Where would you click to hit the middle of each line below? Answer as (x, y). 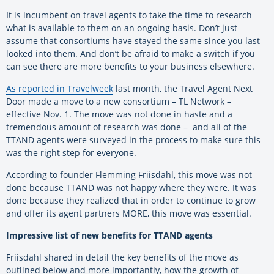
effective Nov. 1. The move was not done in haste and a (119, 114)
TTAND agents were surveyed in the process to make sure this (133, 139)
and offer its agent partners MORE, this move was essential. (129, 213)
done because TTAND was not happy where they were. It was (131, 187)
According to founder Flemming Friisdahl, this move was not (129, 174)
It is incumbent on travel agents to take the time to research (129, 15)
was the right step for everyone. (71, 152)
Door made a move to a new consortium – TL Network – (119, 101)
